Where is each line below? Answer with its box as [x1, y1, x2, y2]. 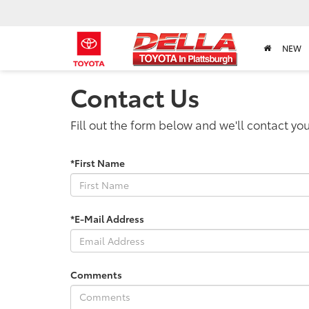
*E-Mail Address [70, 211, 144, 226]
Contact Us [70, 79, 200, 114]
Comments [70, 267, 122, 281]
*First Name [70, 155, 125, 170]
